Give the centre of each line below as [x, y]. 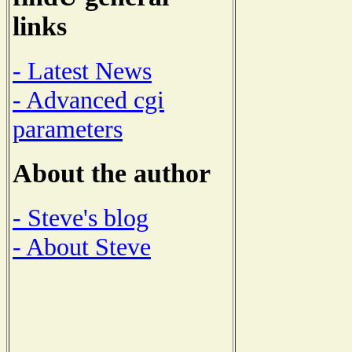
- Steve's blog [81, 217]
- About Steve [82, 246]
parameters [68, 129]
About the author [112, 173]
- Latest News [82, 71]
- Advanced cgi [88, 100]
